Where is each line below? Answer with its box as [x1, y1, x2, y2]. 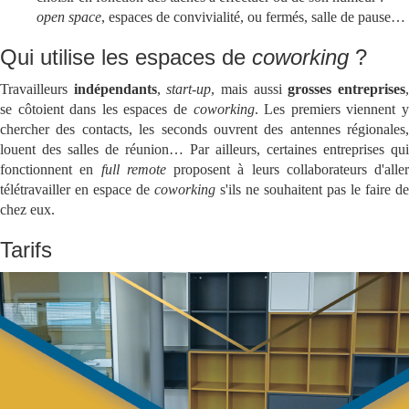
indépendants [73, 80, 157, 97]
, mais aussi [211, 80, 288, 97]
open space [37, 8, 101, 25]
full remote [100, 161, 166, 177]
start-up [166, 80, 212, 97]
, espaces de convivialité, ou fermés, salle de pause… [101, 8, 405, 25]
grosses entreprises [288, 80, 406, 97]
